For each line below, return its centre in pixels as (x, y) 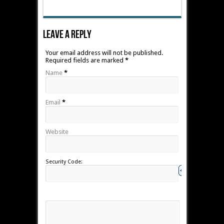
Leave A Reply (67, 35)
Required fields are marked (85, 60)
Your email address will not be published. (104, 53)
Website (57, 132)
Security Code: (64, 162)
